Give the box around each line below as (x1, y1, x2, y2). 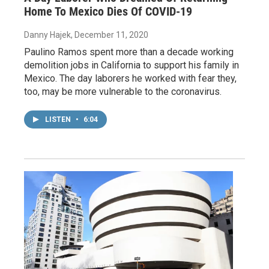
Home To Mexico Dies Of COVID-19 (24, 4, 192, 19)
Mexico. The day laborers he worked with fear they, (24, 73, 237, 84)
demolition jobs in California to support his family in (24, 59, 239, 71)
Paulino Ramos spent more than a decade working (24, 46, 234, 58)
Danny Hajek (24, 30, 71, 40)
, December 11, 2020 (71, 30, 148, 40)
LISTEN (45, 115, 73, 124)
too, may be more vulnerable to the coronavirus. (24, 86, 222, 97)
